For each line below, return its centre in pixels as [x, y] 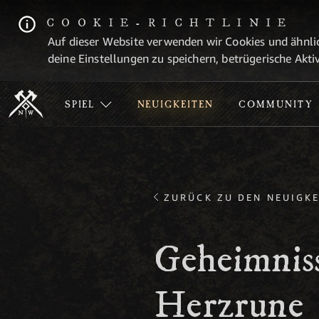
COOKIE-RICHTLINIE [170, 23]
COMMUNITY [276, 105]
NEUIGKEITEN [175, 105]
